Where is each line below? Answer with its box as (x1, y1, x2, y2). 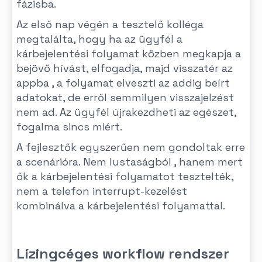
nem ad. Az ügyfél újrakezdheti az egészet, (16, 105, 236, 119)
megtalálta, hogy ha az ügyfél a (16, 32, 182, 46)
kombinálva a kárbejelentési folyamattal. (16, 199, 225, 212)
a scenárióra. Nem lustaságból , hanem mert (16, 155, 243, 168)
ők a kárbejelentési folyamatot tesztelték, (16, 170, 233, 183)
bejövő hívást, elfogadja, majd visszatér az (16, 61, 233, 75)
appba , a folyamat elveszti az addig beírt (16, 76, 230, 89)
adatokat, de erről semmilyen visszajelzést (16, 91, 234, 104)
